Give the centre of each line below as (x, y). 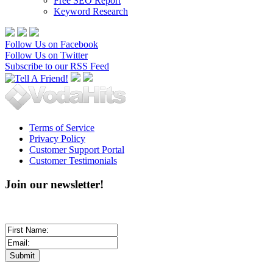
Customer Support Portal (77, 150)
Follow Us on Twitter (46, 55)
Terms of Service (62, 128)
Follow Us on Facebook (51, 44)
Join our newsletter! (54, 185)
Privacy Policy (57, 139)
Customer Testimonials (73, 161)
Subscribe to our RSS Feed (57, 66)
